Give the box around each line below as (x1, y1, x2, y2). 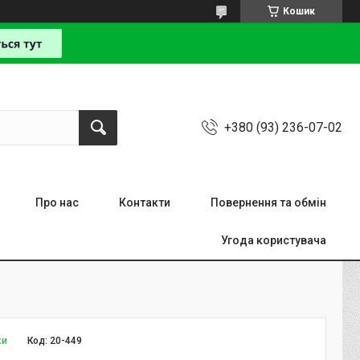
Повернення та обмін (211, 196, 326, 209)
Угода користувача (221, 234, 326, 247)
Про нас (35, 196, 79, 209)
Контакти (119, 196, 170, 209)
